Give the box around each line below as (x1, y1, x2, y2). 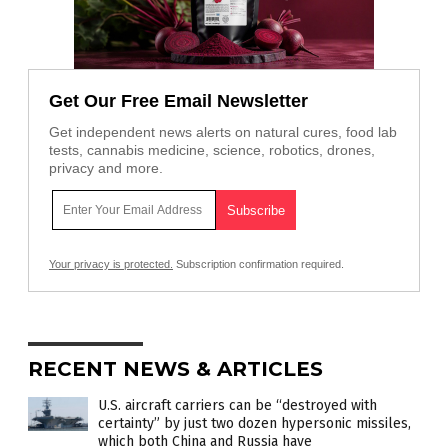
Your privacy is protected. (49, 258, 173, 271)
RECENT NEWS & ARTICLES (28, 357, 323, 382)
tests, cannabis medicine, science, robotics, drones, (49, 142, 375, 159)
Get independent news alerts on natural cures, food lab (49, 124, 397, 141)
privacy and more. (49, 160, 163, 177)
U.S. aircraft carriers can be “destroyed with (98, 397, 377, 415)
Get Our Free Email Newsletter (49, 91, 308, 112)
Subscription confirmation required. (173, 258, 344, 271)
